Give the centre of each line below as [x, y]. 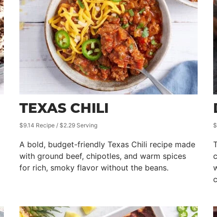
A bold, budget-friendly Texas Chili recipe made [107, 144]
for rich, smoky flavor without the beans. [94, 168]
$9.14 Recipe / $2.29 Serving [58, 125]
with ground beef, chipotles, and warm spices [103, 156]
